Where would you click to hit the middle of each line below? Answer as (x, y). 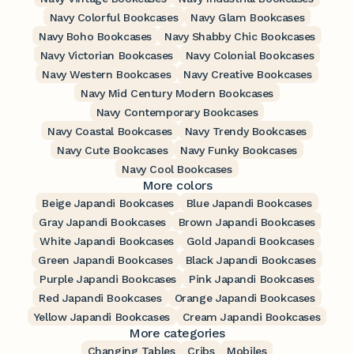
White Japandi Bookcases (107, 241)
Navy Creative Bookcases (248, 75)
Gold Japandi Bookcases (250, 241)
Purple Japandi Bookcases (108, 279)
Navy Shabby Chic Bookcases (240, 37)
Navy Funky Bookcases (239, 151)
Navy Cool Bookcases (177, 169)
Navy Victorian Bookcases (106, 56)
